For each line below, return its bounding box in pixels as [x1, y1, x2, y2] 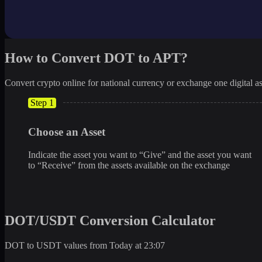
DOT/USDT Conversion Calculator [5, 212, 216, 228]
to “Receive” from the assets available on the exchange [28, 160, 230, 171]
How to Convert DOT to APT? [5, 50, 188, 65]
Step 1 [30, 97, 54, 108]
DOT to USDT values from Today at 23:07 [5, 240, 165, 250]
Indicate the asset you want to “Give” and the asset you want [28, 150, 251, 160]
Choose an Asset [28, 126, 105, 139]
